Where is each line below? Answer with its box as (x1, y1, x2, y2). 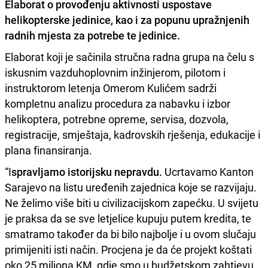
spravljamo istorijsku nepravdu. (11, 164, 162, 179)
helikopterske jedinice (5, 12, 111, 27)
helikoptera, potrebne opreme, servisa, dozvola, (5, 111, 229, 126)
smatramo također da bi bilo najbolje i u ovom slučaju (5, 226, 256, 241)
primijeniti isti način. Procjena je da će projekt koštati (5, 242, 252, 257)
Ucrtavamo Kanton (162, 164, 254, 179)
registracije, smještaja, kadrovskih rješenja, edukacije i (5, 127, 260, 142)
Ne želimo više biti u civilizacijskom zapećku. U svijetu (5, 195, 258, 210)
